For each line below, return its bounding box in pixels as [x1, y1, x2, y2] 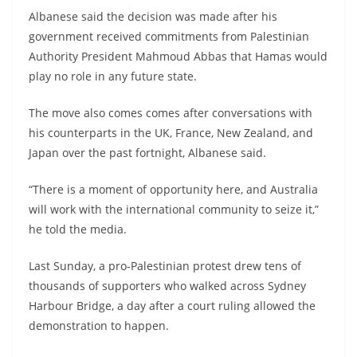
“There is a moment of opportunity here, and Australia [29, 181, 318, 197]
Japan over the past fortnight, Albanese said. [29, 144, 266, 160]
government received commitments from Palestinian [29, 28, 309, 44]
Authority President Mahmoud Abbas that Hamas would [29, 48, 328, 64]
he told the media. [29, 221, 127, 237]
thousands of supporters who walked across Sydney [29, 277, 306, 293]
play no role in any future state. [29, 68, 197, 84]
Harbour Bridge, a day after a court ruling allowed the [29, 297, 316, 313]
